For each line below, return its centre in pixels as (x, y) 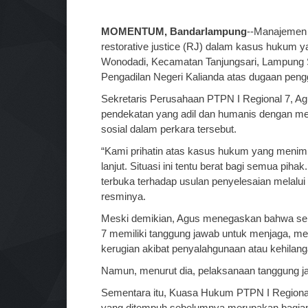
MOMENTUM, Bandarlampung (174, 31)
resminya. (123, 196)
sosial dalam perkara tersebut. (169, 129)
